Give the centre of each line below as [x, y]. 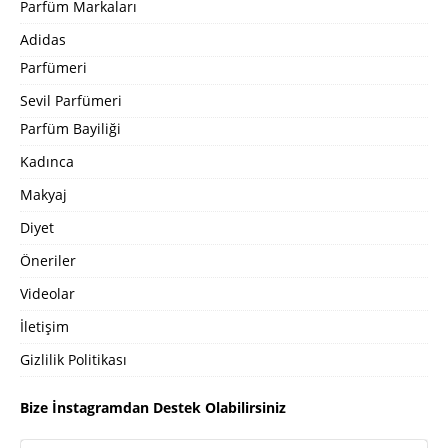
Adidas [43, 39]
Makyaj [43, 194]
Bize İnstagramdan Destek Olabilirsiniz [153, 407]
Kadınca [47, 161]
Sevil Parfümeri [71, 100]
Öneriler [48, 260]
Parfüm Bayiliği [70, 128]
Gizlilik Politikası [73, 359]
